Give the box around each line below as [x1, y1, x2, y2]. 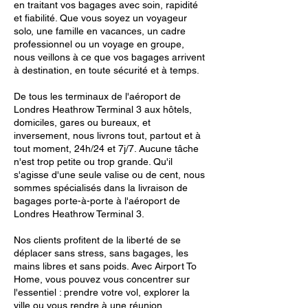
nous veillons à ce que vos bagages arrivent [14, 52, 205, 63]
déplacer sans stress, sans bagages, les [14, 247, 188, 258]
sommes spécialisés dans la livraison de [14, 182, 188, 193]
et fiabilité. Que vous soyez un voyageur [14, 12, 187, 23]
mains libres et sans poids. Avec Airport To [14, 261, 197, 272]
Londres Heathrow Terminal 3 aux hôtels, [14, 104, 192, 115]
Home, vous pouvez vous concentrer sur [14, 274, 190, 285]
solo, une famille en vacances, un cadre [14, 25, 186, 36]
